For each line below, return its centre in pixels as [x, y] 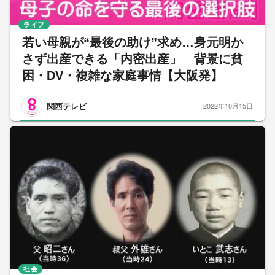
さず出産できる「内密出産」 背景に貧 [133, 59]
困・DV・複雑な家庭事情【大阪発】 [122, 75]
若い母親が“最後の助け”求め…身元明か [133, 42]
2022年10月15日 [228, 106]
